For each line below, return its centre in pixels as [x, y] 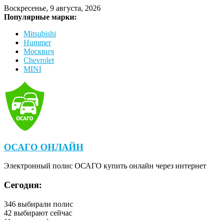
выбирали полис [44, 204]
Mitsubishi [40, 34]
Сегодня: [23, 185]
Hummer [37, 42]
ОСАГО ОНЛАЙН [44, 147]
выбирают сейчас [42, 213]
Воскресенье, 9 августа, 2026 [52, 8]
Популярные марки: [40, 17]
